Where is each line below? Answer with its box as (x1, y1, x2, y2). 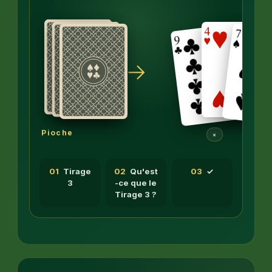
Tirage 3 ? (115, 189, 157, 200)
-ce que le (115, 178, 157, 188)
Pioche (41, 127, 73, 137)
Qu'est (130, 166, 158, 177)
